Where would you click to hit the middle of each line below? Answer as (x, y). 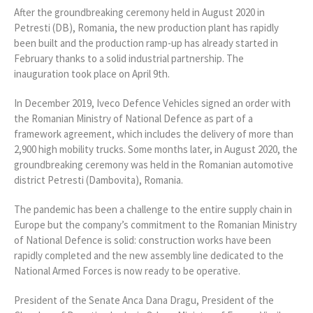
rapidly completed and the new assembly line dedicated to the (149, 256)
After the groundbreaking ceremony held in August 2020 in (139, 13)
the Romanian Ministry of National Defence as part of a (133, 119)
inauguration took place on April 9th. (92, 74)
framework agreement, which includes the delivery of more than (154, 134)
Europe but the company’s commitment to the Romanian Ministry (155, 225)
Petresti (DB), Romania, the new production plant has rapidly (146, 28)
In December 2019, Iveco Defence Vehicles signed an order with (152, 103)
